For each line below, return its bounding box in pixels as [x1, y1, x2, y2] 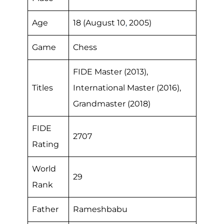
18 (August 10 [73, 18, 125, 27]
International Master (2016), [73, 83, 181, 92]
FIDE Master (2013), [73, 67, 148, 76]
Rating [32, 139, 59, 149]
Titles [32, 83, 53, 92]
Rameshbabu [73, 204, 127, 214]
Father [32, 204, 58, 214]
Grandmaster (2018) [73, 99, 150, 108]
